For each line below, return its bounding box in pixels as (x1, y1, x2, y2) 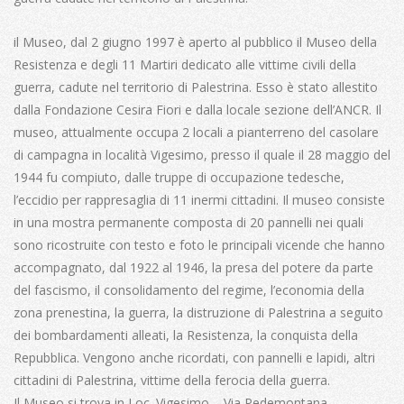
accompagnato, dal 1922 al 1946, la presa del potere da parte (14, 258, 373, 276)
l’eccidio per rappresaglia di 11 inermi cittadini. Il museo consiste (14, 190, 385, 208)
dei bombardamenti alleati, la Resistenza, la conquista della (14, 326, 358, 344)
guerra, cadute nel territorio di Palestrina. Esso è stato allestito (14, 78, 378, 96)
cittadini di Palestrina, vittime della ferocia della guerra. (14, 371, 330, 389)
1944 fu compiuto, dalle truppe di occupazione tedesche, (14, 168, 344, 186)
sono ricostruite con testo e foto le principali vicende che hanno (14, 235, 385, 253)
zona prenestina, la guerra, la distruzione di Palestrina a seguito (14, 303, 383, 321)
